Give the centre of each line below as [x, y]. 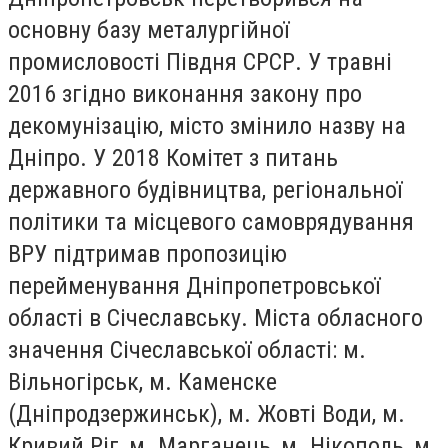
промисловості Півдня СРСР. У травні [200, 61]
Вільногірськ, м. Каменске [142, 381]
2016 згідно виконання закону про [185, 93]
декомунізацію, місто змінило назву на [207, 125]
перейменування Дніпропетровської [194, 285]
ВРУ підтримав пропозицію [147, 253]
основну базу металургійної [148, 29]
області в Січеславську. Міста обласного [215, 317]
